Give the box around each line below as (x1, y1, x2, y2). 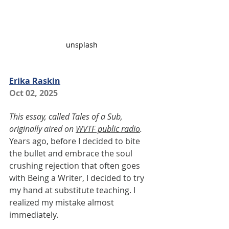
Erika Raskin (9, 75, 60, 87)
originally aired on (9, 123, 76, 135)
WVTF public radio (76, 123, 140, 135)
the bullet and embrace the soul (9, 148, 134, 159)
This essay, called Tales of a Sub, (9, 111, 125, 123)
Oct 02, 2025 (9, 87, 58, 99)
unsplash (66, 40, 98, 50)
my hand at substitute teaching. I (9, 185, 138, 196)
